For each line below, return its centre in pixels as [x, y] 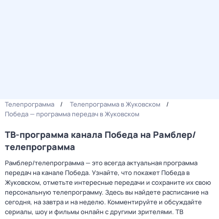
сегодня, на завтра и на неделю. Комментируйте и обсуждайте [103, 202]
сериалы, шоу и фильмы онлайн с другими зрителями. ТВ [94, 212]
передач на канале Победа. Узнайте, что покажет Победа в [97, 173]
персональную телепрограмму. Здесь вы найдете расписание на [107, 192]
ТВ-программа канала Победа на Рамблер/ [100, 134]
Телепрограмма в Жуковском [115, 104]
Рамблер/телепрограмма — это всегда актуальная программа [101, 163]
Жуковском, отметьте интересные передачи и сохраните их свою [108, 182]
